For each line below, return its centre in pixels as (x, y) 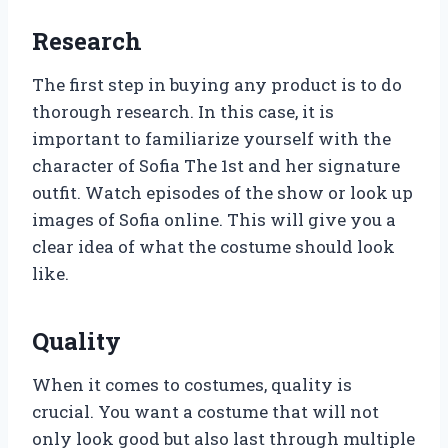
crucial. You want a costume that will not (205, 412)
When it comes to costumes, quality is (192, 385)
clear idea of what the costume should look (213, 247)
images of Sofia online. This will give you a (214, 220)
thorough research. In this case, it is (183, 112)
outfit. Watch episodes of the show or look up (222, 193)
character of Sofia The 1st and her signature (216, 166)
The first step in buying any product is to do (217, 85)
